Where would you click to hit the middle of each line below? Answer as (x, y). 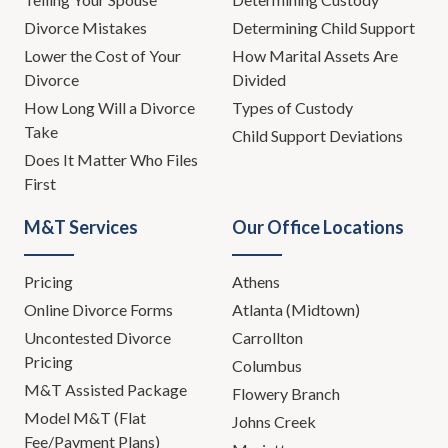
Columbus (267, 366)
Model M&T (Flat (85, 418)
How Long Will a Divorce (109, 108)
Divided (260, 80)
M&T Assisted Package (105, 390)
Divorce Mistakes (87, 28)
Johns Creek (274, 422)
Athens (256, 282)
